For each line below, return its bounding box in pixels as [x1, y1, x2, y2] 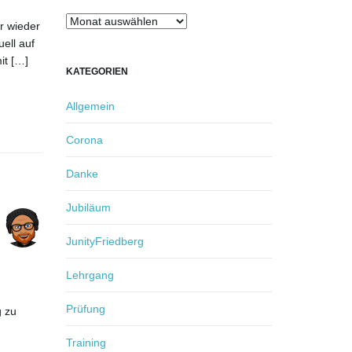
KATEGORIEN [65, 66, 128, 78]
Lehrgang [65, 269, 114, 282]
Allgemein [65, 100, 115, 113]
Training [65, 336, 106, 350]
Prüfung [65, 302, 105, 316]
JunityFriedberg [65, 235, 144, 248]
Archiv [64, 14, 100, 27]
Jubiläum [65, 201, 111, 214]
